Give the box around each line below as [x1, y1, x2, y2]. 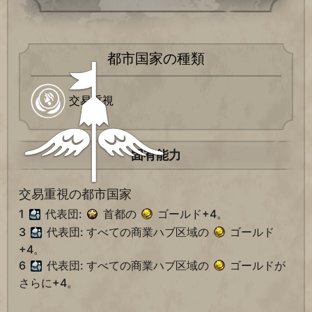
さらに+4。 [19, 276, 78, 290]
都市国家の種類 [107, 50, 205, 68]
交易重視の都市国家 [19, 187, 132, 202]
